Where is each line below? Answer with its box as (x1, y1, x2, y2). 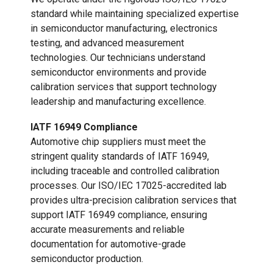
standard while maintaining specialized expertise (30, 8, 239, 20)
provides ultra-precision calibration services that (30, 194, 236, 207)
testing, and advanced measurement (30, 37, 184, 49)
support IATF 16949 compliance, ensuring (30, 209, 207, 221)
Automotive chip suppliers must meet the (30, 136, 206, 148)
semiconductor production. (30, 253, 143, 265)
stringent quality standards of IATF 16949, (30, 151, 209, 163)
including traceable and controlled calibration (30, 165, 219, 177)
